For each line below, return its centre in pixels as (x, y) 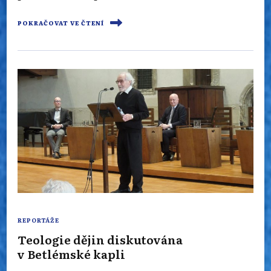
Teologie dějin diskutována (100, 240)
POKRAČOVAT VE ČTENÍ (61, 23)
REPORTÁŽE (38, 220)
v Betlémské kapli (71, 254)
